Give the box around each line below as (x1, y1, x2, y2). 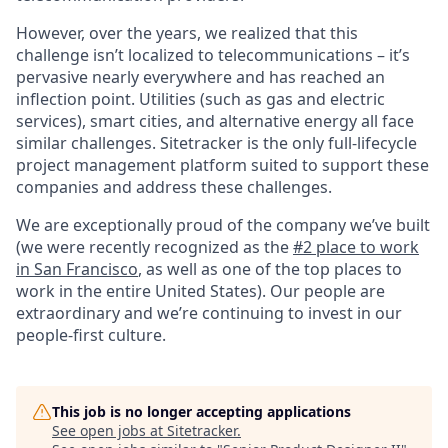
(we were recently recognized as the (16, 236, 293, 259)
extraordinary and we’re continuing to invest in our (16, 302, 402, 325)
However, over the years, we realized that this (16, 22, 358, 45)
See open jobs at (52, 421, 167, 441)
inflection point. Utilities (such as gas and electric (16, 88, 385, 111)
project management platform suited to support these (16, 154, 429, 177)
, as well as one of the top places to (138, 258, 402, 281)
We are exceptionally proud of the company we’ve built (16, 214, 430, 237)
